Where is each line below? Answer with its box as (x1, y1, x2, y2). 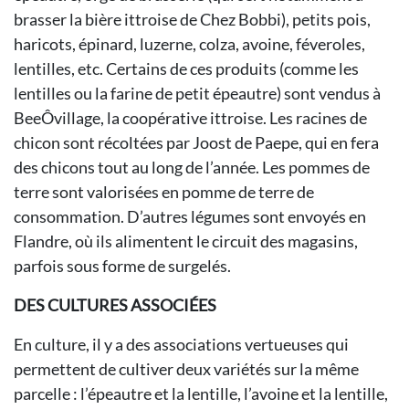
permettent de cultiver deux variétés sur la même (14, 359, 359, 379)
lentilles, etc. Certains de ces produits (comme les (14, 58, 359, 79)
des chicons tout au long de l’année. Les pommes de (14, 157, 370, 177)
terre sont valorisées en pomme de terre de (14, 182, 314, 202)
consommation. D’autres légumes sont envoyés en (14, 206, 366, 226)
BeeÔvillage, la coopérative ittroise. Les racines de (14, 108, 367, 128)
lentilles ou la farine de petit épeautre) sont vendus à (14, 83, 381, 103)
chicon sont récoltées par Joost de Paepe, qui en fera (14, 132, 379, 152)
